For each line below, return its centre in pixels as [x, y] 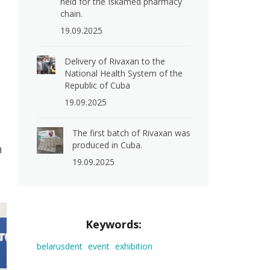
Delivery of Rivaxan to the [115, 61]
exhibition [134, 246]
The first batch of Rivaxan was [131, 133]
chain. [72, 14]
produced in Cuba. [107, 145]
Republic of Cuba [97, 85]
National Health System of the [123, 73]
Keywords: [114, 224]
